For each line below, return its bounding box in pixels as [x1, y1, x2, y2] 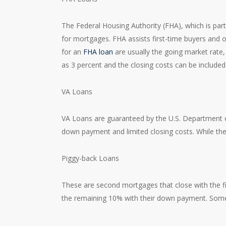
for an [62, 46, 84, 56]
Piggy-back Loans [62, 153, 120, 163]
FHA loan [83, 46, 114, 56]
